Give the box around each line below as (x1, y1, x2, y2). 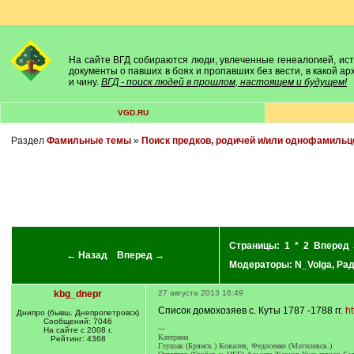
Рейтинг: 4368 (50, 334, 106, 343)
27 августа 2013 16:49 (157, 288, 243, 297)
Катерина (157, 333, 188, 341)
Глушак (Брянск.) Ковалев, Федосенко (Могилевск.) (157, 341, 332, 350)
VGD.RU (117, 108, 149, 117)
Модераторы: (228, 259, 295, 270)
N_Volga (294, 259, 332, 270)
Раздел (10, 135, 47, 146)
